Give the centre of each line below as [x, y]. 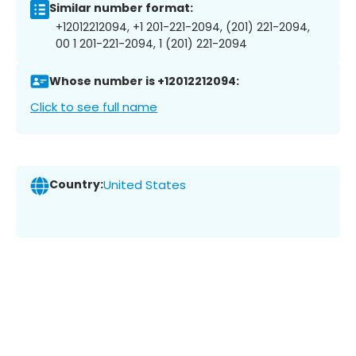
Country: [76, 185]
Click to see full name [94, 106]
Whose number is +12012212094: [144, 81]
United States [145, 185]
